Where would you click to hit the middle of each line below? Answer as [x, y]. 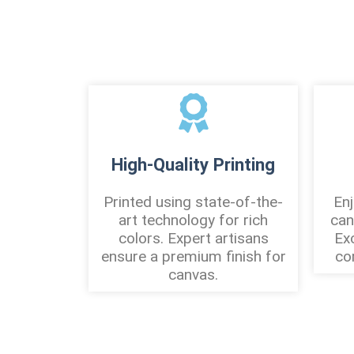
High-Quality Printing [193, 165]
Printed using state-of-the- [193, 201]
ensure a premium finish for [193, 256]
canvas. [193, 274]
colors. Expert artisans [193, 238]
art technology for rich [193, 220]
